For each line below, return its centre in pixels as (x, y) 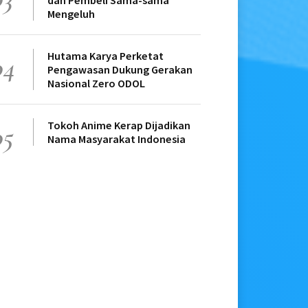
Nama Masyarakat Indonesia (117, 139)
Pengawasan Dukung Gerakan (120, 70)
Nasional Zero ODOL (96, 84)
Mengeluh (71, 14)
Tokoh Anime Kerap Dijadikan (119, 125)
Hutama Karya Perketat (106, 56)
